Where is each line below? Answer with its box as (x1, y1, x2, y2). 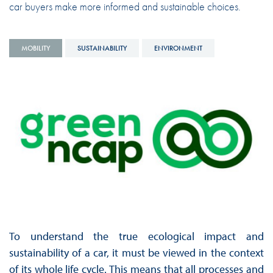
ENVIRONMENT (154, 43, 202, 53)
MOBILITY (21, 43, 50, 53)
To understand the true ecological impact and (9, 229, 264, 243)
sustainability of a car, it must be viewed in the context (9, 245, 264, 260)
